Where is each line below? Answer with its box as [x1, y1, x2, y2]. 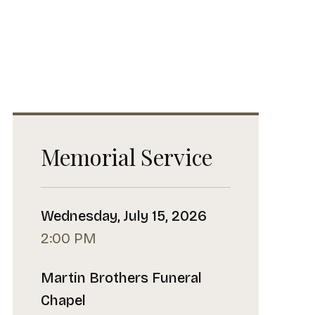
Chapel [41, 292, 86, 309]
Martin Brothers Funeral [41, 269, 202, 286]
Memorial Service [41, 141, 213, 172]
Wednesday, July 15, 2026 [41, 207, 207, 224]
